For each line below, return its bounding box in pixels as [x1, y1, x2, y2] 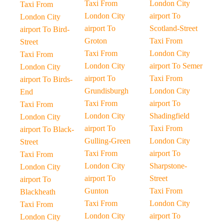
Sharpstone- [149, 161, 187, 170]
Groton [84, 36, 107, 45]
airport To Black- [20, 125, 74, 133]
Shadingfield [149, 111, 189, 120]
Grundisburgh [84, 86, 129, 95]
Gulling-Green [84, 136, 131, 145]
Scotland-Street [149, 24, 197, 32]
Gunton [84, 186, 109, 195]
